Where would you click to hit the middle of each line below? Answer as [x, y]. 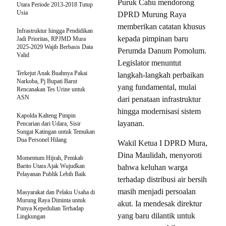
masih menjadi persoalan [157, 192]
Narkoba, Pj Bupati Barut [47, 81]
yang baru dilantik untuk [156, 216]
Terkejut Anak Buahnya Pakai [52, 73]
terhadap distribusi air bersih [162, 180]
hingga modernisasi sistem [159, 111]
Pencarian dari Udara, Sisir [49, 124]
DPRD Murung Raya [152, 15]
